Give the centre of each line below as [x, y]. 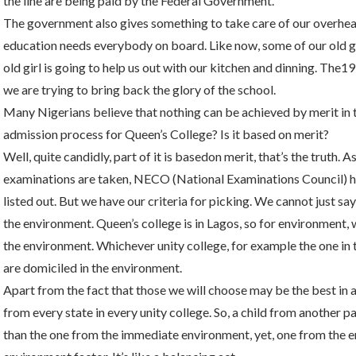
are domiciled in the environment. [93, 267]
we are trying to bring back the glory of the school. [139, 89]
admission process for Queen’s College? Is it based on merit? [166, 134]
